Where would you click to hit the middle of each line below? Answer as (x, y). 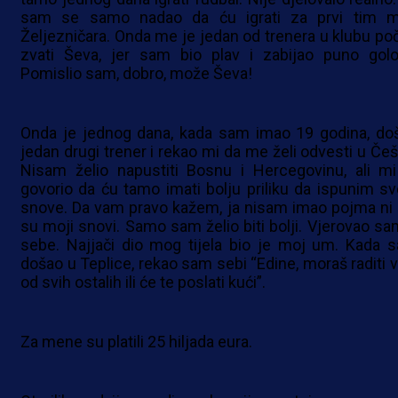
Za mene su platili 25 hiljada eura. (136, 342)
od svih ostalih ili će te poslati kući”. (143, 283)
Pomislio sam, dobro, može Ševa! (136, 74)
